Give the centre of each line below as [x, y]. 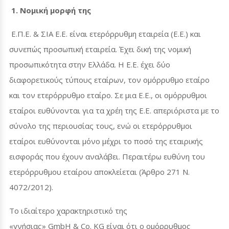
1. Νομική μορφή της [51, 10]
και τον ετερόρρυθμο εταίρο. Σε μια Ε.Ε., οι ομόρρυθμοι [108, 95]
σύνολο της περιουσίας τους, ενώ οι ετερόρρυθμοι [101, 125]
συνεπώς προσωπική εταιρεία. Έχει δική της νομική [100, 49]
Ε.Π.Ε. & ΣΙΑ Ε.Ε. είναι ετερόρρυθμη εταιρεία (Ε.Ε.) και [105, 33]
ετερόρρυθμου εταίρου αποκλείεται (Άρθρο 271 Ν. [99, 171]
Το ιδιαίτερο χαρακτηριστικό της [68, 210]
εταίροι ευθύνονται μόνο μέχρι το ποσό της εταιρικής [106, 141]
